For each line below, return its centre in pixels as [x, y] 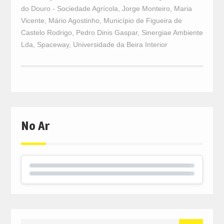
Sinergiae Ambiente [172, 32]
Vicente [32, 20]
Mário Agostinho [74, 20]
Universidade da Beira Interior [120, 44]
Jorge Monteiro [146, 8]
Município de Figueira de [142, 20]
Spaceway [53, 44]
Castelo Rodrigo [46, 32]
